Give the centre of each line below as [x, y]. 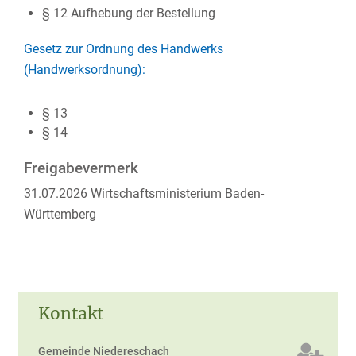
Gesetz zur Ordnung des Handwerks [124, 49]
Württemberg [60, 214]
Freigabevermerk [81, 168]
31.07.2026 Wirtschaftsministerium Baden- [144, 193]
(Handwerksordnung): [85, 70]
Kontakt [71, 314]
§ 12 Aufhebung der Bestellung [128, 13]
